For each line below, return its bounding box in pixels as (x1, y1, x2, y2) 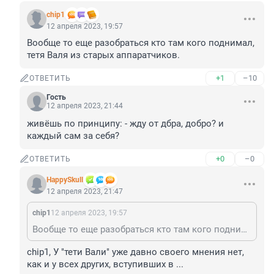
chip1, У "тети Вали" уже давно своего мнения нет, (27, 246, 244, 258)
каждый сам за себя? (27, 130, 119, 142)
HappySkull (46, 176, 83, 185)
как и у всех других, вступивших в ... (27, 259, 183, 270)
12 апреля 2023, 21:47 (46, 187, 123, 196)
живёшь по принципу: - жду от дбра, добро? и (27, 118, 224, 130)
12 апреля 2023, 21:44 (46, 102, 123, 111)
